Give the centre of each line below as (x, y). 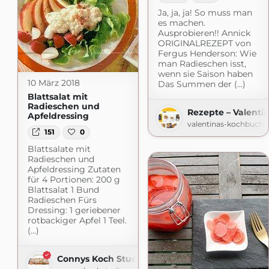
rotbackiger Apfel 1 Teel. (77, 220)
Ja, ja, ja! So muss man (205, 12)
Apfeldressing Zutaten (74, 169)
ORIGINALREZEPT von (204, 43)
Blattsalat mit (57, 97)
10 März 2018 (53, 83)
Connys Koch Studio (101, 258)
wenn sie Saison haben (205, 74)
